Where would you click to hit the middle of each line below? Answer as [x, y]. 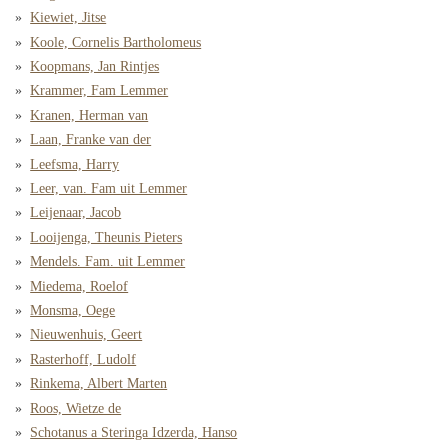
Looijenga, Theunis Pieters [106, 237]
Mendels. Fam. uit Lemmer [108, 262]
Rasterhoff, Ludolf [83, 359]
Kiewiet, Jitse [68, 18]
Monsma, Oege [73, 310]
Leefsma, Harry [75, 164]
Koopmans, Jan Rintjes [95, 67]
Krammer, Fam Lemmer [99, 91]
